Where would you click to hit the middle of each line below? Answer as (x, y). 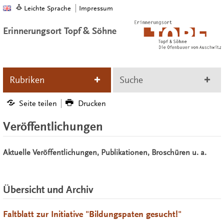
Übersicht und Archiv (48, 189)
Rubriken (27, 80)
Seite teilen (38, 103)
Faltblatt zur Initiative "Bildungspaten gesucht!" (92, 214)
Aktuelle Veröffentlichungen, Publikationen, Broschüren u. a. (104, 152)
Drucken (92, 103)
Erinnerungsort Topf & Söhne (59, 31)
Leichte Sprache (47, 8)
